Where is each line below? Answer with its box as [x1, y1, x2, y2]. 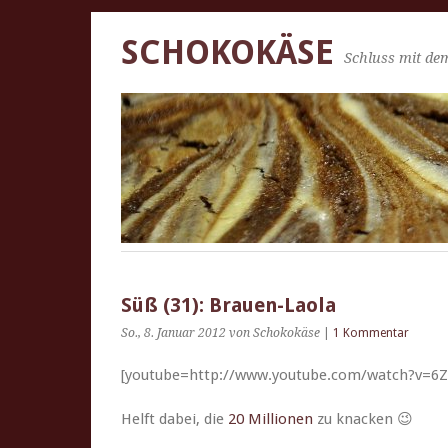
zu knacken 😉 [313, 410, 413, 428]
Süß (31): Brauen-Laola [121, 294, 336, 317]
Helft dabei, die [121, 410, 228, 428]
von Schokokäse [229, 326, 320, 340]
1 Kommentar [333, 326, 409, 340]
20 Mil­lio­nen [228, 410, 313, 428]
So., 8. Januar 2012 [121, 326, 226, 340]
